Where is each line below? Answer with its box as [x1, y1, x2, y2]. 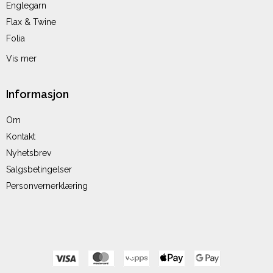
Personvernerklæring [6, 181, 88, 191]
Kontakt [6, 132, 35, 142]
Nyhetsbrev [6, 148, 51, 158]
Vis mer [6, 54, 37, 64]
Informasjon [6, 88, 69, 101]
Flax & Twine [6, 17, 56, 27]
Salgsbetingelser [6, 165, 72, 175]
